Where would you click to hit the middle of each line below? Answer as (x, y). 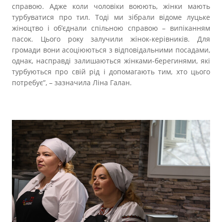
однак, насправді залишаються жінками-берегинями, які (111, 61)
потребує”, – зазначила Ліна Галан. (72, 83)
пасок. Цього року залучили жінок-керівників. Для (111, 39)
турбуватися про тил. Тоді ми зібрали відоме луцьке (111, 17)
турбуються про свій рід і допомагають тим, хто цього (111, 72)
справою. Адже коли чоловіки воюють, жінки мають (111, 6)
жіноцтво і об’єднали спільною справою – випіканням (111, 28)
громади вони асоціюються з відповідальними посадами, (111, 50)
